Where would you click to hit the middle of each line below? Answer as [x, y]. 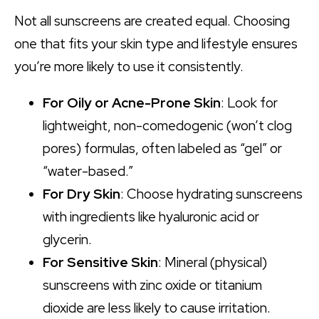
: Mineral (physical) [213, 262]
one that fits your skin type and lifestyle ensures [156, 43]
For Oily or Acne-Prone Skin [132, 103]
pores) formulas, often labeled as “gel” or [162, 148]
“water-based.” [88, 171]
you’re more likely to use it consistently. [129, 66]
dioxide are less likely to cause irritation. [157, 308]
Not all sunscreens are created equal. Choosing [152, 21]
